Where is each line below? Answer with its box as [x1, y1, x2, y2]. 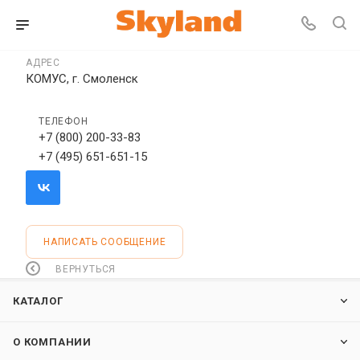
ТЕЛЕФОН [39, 116, 88, 127]
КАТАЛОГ [13, 295, 63, 307]
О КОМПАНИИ [13, 336, 92, 348]
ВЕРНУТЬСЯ [55, 263, 117, 275]
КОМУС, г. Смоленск [26, 72, 138, 86]
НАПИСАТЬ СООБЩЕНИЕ [43, 236, 166, 247]
